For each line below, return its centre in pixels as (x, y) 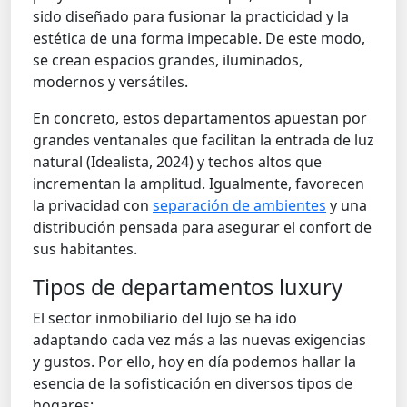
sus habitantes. (85, 249)
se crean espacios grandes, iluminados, (168, 60)
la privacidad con (93, 206)
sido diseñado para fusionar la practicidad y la (191, 17)
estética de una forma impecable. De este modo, (199, 39)
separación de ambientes (239, 206)
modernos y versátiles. (110, 82)
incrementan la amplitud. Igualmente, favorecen (199, 184)
